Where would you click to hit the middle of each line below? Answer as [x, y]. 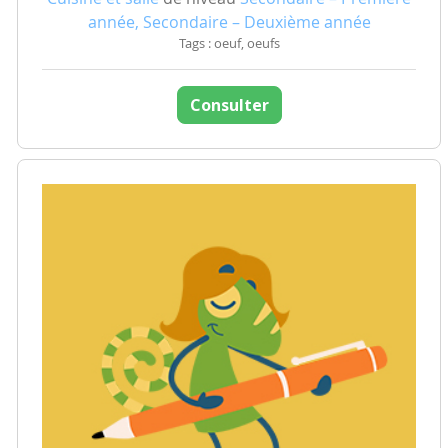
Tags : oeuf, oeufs [229, 43]
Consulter [229, 104]
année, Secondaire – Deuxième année [229, 21]
